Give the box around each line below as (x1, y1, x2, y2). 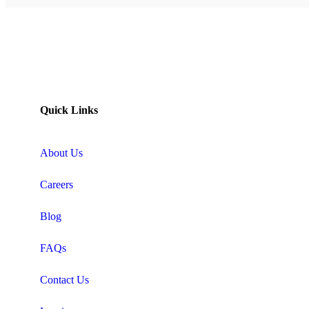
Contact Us (40, 273, 89, 286)
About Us (40, 146, 83, 159)
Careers (40, 178, 73, 190)
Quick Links (40, 103, 98, 116)
